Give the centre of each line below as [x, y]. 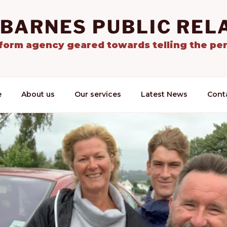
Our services [98, 94]
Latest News [164, 94]
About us [38, 94]
